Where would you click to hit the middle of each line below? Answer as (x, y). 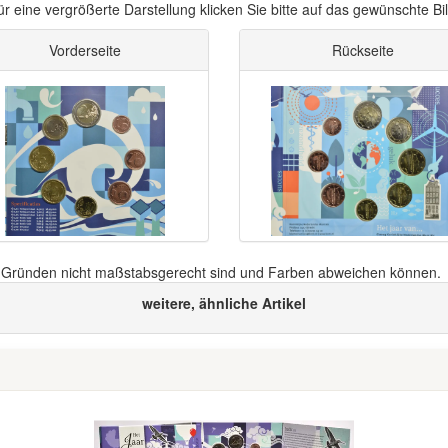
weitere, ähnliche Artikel (224, 303)
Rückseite (362, 50)
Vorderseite (85, 50)
